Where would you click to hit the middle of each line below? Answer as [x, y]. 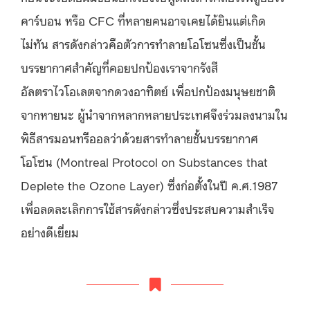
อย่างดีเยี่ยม [50, 231]
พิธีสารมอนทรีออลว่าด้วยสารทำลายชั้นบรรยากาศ [139, 137]
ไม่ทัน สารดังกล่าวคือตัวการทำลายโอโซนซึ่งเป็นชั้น [143, 43]
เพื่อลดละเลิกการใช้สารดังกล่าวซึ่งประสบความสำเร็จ [148, 208]
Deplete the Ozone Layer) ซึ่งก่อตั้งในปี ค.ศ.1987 [149, 184]
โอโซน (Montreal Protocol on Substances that [144, 161]
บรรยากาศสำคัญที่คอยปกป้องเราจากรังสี [119, 67]
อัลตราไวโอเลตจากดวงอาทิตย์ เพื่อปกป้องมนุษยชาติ [148, 90]
